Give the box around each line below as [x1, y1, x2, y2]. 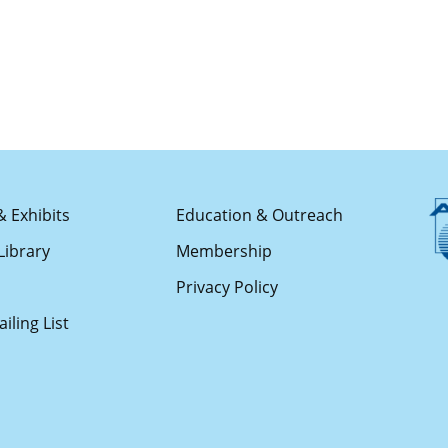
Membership [175, 240, 272, 262]
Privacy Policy [175, 276, 278, 298]
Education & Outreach [175, 204, 343, 226]
